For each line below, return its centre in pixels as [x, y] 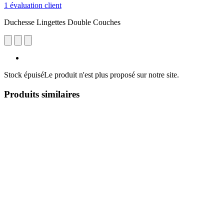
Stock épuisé [24, 74]
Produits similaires [42, 94]
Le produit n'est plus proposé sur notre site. [111, 74]
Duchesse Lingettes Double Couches [62, 22]
